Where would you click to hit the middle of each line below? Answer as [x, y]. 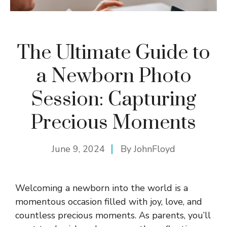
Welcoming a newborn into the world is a [102, 188]
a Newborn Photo [113, 77]
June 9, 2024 [78, 149]
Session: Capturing [113, 100]
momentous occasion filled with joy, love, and [109, 202]
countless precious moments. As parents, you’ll [113, 216]
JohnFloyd [155, 149]
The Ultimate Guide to [113, 53]
